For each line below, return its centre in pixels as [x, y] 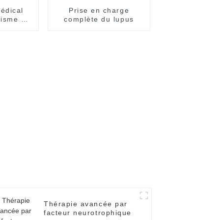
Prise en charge [99, 10]
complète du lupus [99, 19]
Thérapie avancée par [86, 204]
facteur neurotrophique [88, 213]
